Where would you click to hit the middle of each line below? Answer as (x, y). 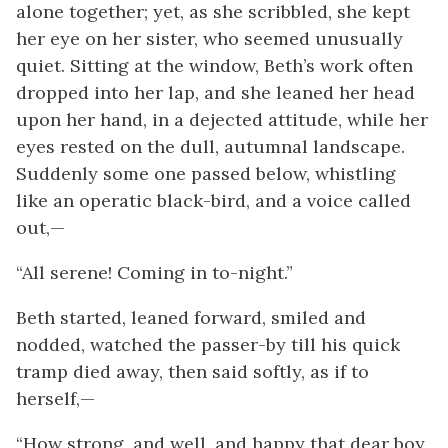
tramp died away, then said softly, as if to (192, 371)
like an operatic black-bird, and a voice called (213, 200)
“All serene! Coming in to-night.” (154, 272)
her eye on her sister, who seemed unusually (209, 38)
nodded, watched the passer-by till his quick (208, 344)
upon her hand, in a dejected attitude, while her (222, 119)
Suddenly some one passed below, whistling (206, 173)
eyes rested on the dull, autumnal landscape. (210, 146)
